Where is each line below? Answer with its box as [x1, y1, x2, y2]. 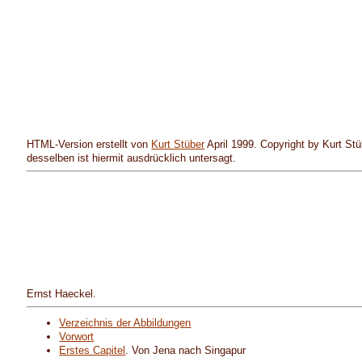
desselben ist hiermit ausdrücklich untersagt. [27, 152, 237, 165]
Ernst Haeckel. [27, 288, 97, 301]
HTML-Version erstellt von [27, 138, 152, 151]
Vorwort [59, 330, 95, 343]
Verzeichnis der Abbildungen [59, 317, 192, 329]
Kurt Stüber [151, 138, 205, 151]
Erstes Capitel [59, 344, 126, 356]
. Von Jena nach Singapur [125, 344, 246, 356]
